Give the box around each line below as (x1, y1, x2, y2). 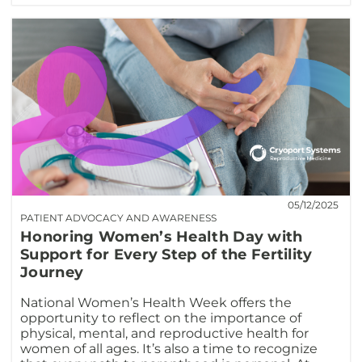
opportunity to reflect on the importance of (20, 309, 301, 326)
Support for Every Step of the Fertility (20, 245, 313, 263)
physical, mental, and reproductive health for (20, 325, 309, 341)
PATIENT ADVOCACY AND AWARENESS (20, 211, 217, 224)
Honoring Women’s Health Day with (20, 227, 303, 246)
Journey (20, 263, 84, 281)
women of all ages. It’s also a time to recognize (20, 340, 318, 356)
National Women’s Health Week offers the (20, 294, 292, 310)
